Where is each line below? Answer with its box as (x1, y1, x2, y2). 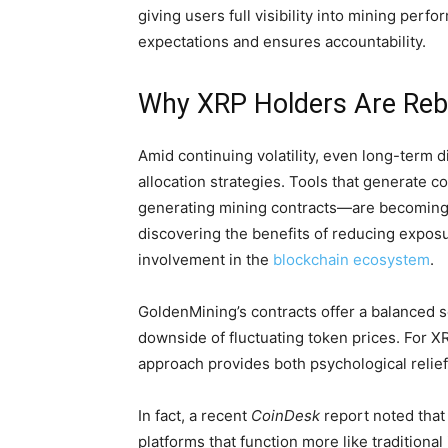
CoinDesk (251, 406, 320, 425)
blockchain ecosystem (273, 250, 430, 269)
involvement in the (138, 250, 273, 269)
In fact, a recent (138, 406, 251, 425)
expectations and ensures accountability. (138, 32, 426, 51)
